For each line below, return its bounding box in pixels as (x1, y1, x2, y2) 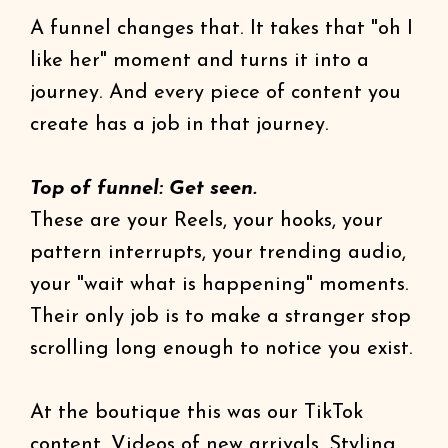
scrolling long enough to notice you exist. (30, 339, 413, 359)
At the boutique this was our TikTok (30, 403, 363, 423)
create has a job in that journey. (30, 115, 329, 135)
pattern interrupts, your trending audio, (30, 243, 406, 263)
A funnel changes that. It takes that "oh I (30, 19, 413, 39)
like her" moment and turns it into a (30, 51, 369, 71)
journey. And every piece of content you (30, 83, 401, 103)
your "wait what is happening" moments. (30, 275, 409, 295)
